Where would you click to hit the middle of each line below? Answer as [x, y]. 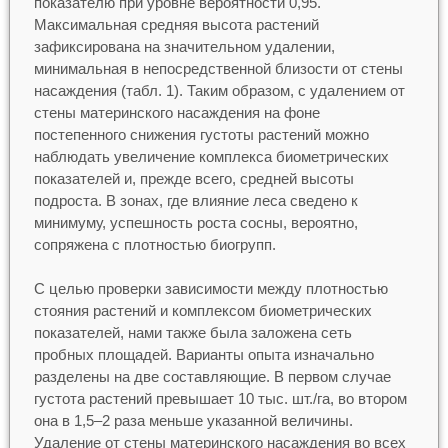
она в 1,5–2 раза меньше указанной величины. [193, 421]
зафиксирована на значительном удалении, [184, 46]
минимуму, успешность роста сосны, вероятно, [195, 222]
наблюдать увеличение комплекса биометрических [211, 156]
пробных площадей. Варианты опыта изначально [203, 355]
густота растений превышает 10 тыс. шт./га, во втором [220, 399]
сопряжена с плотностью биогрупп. [154, 244]
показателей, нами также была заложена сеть [192, 333]
